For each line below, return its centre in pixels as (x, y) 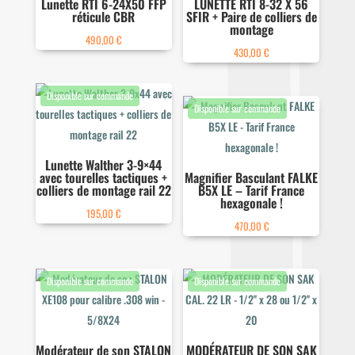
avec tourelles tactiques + (104, 177)
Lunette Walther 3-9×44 (104, 164)
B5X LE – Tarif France (252, 190)
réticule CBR (104, 17)
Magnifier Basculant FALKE (252, 177)
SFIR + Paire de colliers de (251, 17)
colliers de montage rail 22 (103, 190)
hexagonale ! (251, 202)
